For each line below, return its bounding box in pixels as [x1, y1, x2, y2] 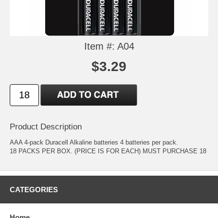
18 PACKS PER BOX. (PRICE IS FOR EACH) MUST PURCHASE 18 [10, 147, 206, 155]
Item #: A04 [84, 40, 134, 52]
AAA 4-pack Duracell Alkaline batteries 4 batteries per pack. [10, 138, 178, 146]
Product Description [10, 122, 82, 131]
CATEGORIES [10, 185, 58, 194]
